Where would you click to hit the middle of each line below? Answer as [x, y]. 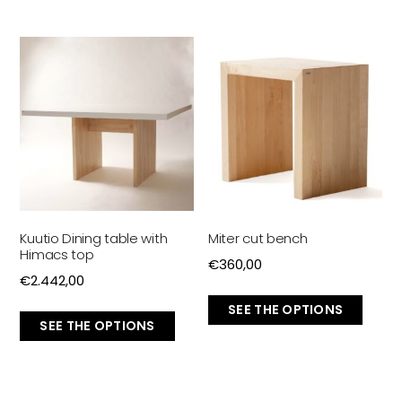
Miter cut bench [258, 239]
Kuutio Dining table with [94, 239]
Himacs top [57, 255]
